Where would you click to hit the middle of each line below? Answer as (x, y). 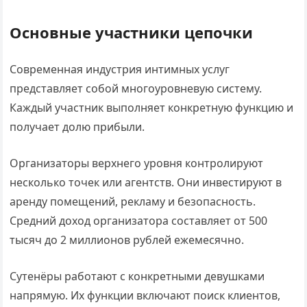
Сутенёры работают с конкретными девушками (137, 276)
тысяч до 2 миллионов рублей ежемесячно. (127, 240)
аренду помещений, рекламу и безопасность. (133, 201)
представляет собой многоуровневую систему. (136, 88)
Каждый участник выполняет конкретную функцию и (152, 108)
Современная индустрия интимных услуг (120, 69)
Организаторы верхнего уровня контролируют (137, 163)
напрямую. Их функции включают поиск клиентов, (145, 295)
